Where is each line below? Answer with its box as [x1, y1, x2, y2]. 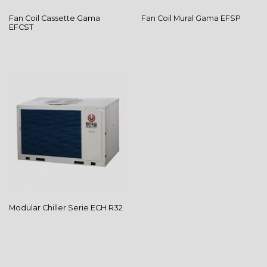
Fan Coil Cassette [9, 14, 77, 23]
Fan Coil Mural [141, 14, 195, 23]
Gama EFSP [195, 14, 241, 23]
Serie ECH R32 [68, 203, 123, 212]
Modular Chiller [9, 203, 68, 212]
